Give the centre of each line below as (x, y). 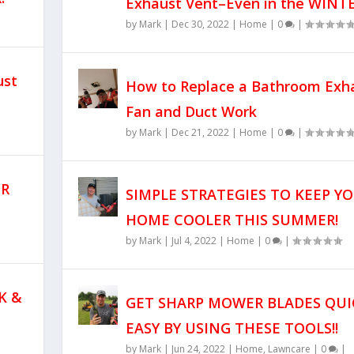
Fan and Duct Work (191, 111)
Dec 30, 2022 (200, 24)
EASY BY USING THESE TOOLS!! (232, 328)
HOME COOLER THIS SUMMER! (232, 219)
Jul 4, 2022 (194, 240)
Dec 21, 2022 (200, 132)
